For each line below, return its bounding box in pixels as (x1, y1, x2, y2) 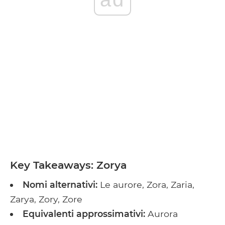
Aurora (147, 208, 178, 219)
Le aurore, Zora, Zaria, (99, 179, 194, 190)
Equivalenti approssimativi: (22, 208, 148, 219)
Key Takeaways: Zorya (10, 158, 127, 171)
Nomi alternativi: (22, 179, 100, 190)
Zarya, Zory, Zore (10, 193, 82, 204)
